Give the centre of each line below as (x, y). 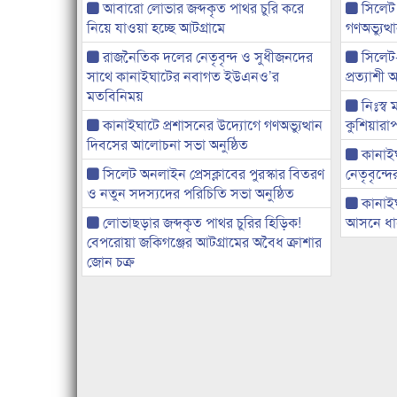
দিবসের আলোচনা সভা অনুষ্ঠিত (167, 144)
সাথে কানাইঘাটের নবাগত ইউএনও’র (183, 76)
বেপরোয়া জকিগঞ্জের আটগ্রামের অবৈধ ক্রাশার (204, 242)
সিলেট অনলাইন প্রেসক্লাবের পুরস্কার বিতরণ (212, 174)
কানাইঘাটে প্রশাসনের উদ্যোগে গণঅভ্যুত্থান (211, 125)
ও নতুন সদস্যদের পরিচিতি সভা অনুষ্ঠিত (191, 193)
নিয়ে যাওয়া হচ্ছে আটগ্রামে (156, 27)
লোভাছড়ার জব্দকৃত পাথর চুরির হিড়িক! (200, 222)
